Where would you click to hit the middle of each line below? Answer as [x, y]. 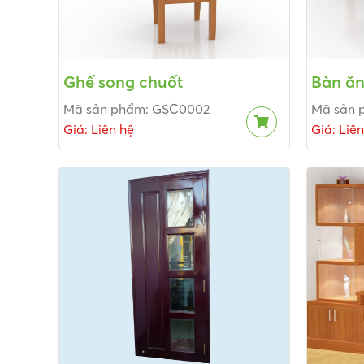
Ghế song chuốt [123, 82]
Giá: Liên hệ [99, 130]
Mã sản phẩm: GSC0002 [136, 109]
